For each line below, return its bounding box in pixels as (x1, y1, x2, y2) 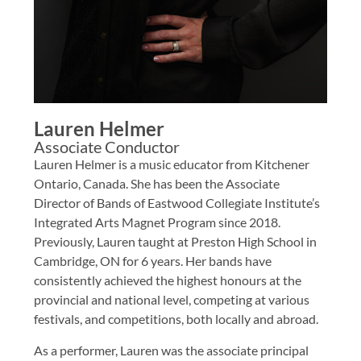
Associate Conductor (34, 137, 180, 157)
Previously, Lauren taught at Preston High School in (34, 234, 317, 250)
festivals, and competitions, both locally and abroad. (34, 311, 319, 327)
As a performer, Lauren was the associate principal (34, 342, 309, 358)
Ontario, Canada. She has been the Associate (34, 176, 280, 192)
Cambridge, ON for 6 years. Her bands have (34, 253, 272, 269)
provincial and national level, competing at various (34, 292, 310, 308)
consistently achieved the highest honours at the (34, 272, 302, 288)
